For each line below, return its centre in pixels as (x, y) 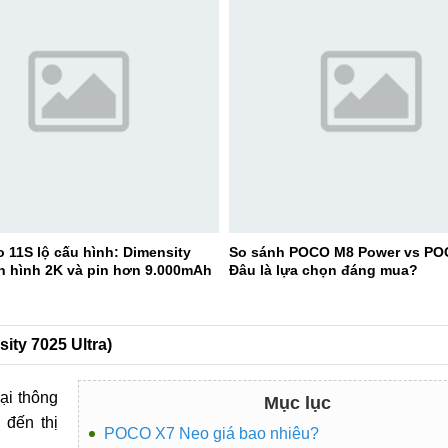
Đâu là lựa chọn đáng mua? (323, 269)
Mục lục (297, 402)
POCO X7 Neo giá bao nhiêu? (211, 433)
